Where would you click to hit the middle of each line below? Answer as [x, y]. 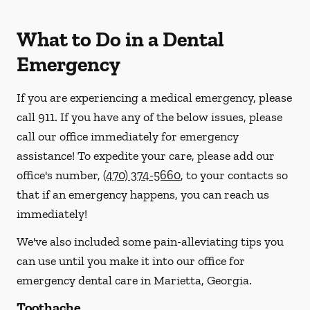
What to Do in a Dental [120, 39]
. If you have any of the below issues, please [168, 117]
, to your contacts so [234, 175]
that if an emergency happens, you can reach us [143, 194]
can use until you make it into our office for [131, 261]
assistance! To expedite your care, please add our [146, 156]
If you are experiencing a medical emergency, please [154, 98]
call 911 [36, 117]
